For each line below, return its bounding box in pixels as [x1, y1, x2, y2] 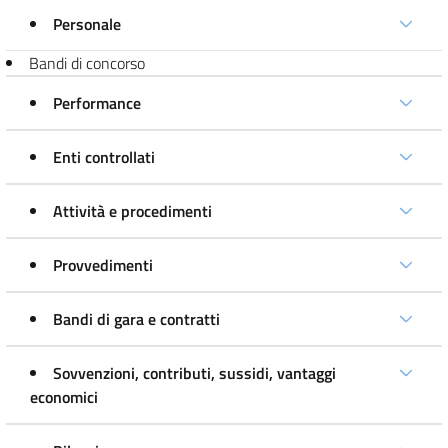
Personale [53, 12, 121, 36]
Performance [53, 91, 141, 115]
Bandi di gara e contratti [53, 307, 220, 331]
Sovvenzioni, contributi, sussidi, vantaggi [53, 361, 336, 385]
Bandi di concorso [29, 51, 145, 75]
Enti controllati [53, 145, 155, 169]
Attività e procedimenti [53, 199, 212, 223]
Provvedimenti [53, 253, 153, 277]
